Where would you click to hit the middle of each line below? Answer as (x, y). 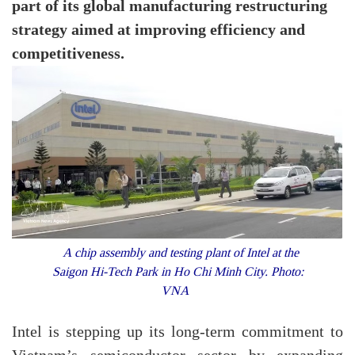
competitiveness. (68, 54)
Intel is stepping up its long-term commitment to (177, 332)
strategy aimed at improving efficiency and (158, 30)
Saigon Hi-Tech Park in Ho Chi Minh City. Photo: (177, 272)
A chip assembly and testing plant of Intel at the (177, 253)
